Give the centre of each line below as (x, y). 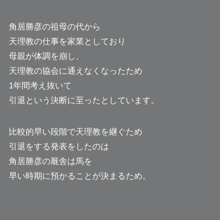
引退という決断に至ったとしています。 (84, 101)
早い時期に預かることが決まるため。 (80, 176)
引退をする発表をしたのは (59, 147)
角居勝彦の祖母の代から (55, 27)
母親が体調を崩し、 (46, 56)
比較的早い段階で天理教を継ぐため (75, 132)
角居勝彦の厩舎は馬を (50, 162)
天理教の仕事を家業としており (67, 42)
